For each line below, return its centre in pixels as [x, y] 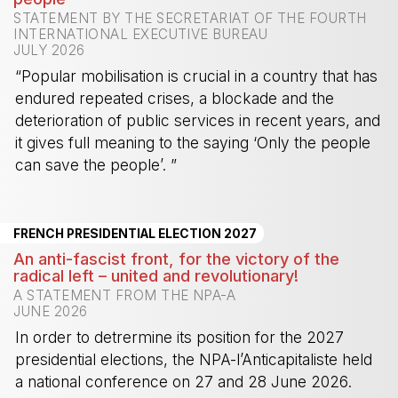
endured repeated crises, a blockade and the [175, 99]
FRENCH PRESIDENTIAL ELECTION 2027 [135, 233]
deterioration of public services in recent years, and [198, 121]
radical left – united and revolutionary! [156, 276]
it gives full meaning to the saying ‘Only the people [193, 143]
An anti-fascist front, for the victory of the [177, 259]
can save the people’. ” [96, 165]
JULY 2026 [49, 51]
